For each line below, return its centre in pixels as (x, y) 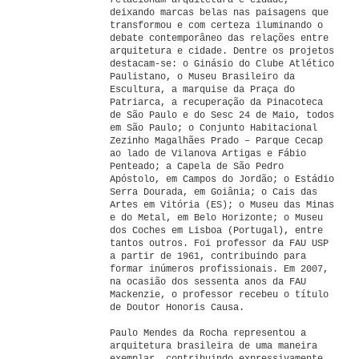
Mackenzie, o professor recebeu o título (219, 295)
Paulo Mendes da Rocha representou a (208, 333)
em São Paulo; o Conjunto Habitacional (214, 128)
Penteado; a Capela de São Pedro (197, 167)
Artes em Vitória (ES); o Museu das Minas (222, 205)
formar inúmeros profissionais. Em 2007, (219, 269)
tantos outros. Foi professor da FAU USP (219, 244)
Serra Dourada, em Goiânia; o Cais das (214, 192)
